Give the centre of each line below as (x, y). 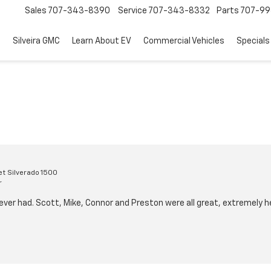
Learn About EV (102, 41)
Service (132, 11)
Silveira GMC (36, 41)
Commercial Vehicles (184, 41)
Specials (253, 41)
